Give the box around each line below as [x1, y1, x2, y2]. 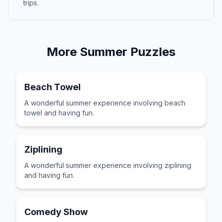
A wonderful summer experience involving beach [24, 99, 185, 107]
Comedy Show [24, 207, 88, 217]
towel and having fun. [24, 109, 94, 117]
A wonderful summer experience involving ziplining [24, 161, 191, 169]
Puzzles [127, 45, 175, 59]
